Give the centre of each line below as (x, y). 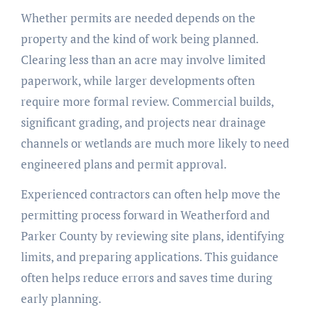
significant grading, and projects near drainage (143, 122)
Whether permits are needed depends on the (138, 17)
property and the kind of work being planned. (139, 38)
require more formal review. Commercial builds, (147, 101)
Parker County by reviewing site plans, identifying (152, 235)
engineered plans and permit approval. (124, 164)
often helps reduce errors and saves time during (146, 277)
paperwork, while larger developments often (138, 80)
